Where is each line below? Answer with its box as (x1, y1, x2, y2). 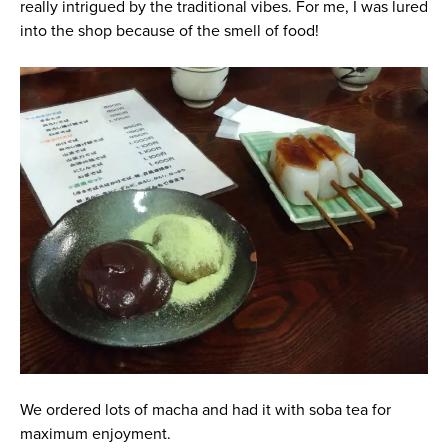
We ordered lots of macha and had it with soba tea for (19, 399, 391, 420)
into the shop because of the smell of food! (19, 21, 319, 42)
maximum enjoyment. (19, 423, 171, 444)
